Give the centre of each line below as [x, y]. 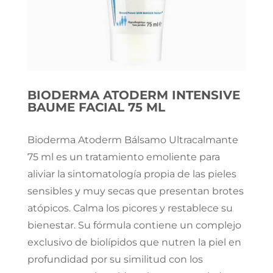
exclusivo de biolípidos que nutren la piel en [134, 243]
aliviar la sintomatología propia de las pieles [132, 174]
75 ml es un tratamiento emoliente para [123, 157]
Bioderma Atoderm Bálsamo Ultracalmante [133, 140]
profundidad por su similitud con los [115, 260]
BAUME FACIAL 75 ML [96, 108]
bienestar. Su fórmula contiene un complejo [134, 225]
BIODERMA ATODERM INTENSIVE [133, 95]
